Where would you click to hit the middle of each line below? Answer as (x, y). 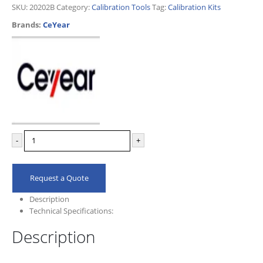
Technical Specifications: (71, 210)
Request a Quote (59, 178)
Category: (74, 7)
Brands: (27, 25)
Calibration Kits (194, 7)
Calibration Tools (121, 7)
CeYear (56, 25)
